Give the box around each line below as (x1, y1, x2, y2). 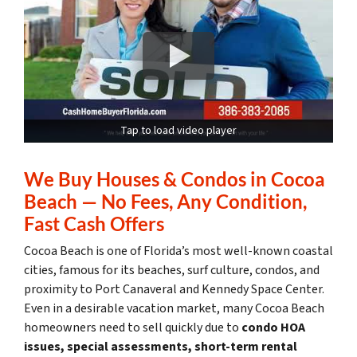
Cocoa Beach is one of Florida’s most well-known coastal (24, 242, 333, 261)
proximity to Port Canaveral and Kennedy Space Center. (24, 280, 324, 299)
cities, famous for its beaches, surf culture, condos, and (24, 261, 320, 280)
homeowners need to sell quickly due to (24, 319, 241, 337)
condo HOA (241, 319, 305, 337)
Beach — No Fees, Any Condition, (24, 190, 307, 214)
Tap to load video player (120, 123, 237, 139)
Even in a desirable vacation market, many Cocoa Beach (24, 300, 324, 318)
